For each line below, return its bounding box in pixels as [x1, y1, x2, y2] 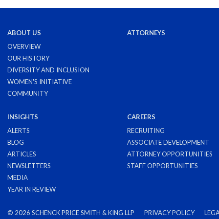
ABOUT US [7, 29, 41, 37]
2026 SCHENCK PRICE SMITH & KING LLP [15, 209, 134, 217]
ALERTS [7, 127, 30, 134]
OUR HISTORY [7, 54, 49, 62]
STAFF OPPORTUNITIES [127, 162, 198, 170]
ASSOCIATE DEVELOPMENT [127, 138, 209, 146]
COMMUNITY [7, 89, 48, 97]
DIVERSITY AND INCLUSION [7, 66, 89, 74]
